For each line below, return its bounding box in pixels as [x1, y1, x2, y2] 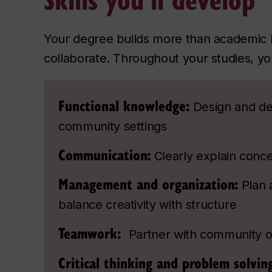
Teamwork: [58, 222, 126, 243]
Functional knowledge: [58, 94, 190, 115]
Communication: [58, 143, 151, 165]
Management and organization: [58, 173, 239, 194]
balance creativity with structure [58, 197, 237, 212]
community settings [58, 118, 167, 134]
